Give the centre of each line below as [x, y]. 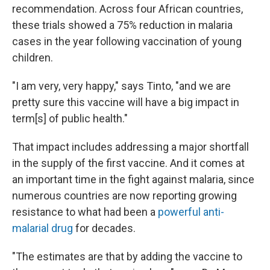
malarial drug [42, 228]
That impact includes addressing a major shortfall [130, 147]
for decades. [104, 228]
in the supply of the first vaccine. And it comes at [128, 163]
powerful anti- [191, 212]
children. [33, 58]
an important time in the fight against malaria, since [133, 180]
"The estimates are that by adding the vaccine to [127, 257]
